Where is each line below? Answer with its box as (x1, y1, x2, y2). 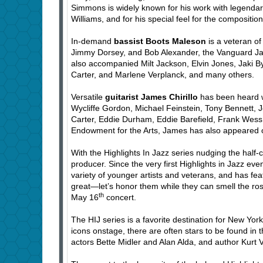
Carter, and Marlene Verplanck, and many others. (71, 70, 254, 80)
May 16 (71, 193, 99, 203)
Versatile (71, 92, 105, 102)
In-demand (71, 36, 114, 46)
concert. (104, 193, 136, 203)
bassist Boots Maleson (114, 36, 206, 46)
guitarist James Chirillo (105, 92, 198, 102)
